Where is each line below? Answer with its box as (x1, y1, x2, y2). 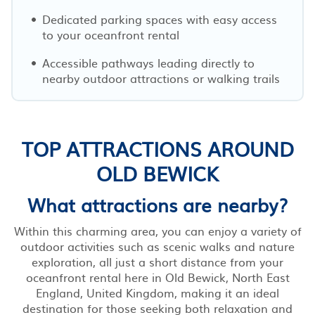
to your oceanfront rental (42, 25, 179, 43)
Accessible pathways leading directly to (42, 53, 255, 71)
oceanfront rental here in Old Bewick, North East (25, 268, 290, 285)
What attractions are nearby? (27, 190, 288, 218)
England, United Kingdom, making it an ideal (36, 283, 279, 301)
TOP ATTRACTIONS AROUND (21, 133, 294, 163)
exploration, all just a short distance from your (32, 252, 283, 270)
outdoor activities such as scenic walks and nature (20, 237, 295, 255)
